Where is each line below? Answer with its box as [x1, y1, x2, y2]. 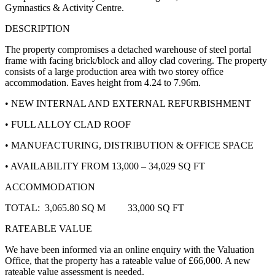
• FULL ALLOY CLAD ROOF [5, 119, 131, 130]
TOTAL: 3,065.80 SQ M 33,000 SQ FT [5, 203, 184, 214]
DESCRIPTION [5, 23, 70, 34]
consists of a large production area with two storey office [5, 66, 223, 77]
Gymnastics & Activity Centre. [5, 2, 124, 14]
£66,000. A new [188, 255, 250, 266]
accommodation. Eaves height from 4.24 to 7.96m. [5, 77, 201, 88]
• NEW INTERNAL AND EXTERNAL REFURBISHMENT [5, 98, 251, 109]
